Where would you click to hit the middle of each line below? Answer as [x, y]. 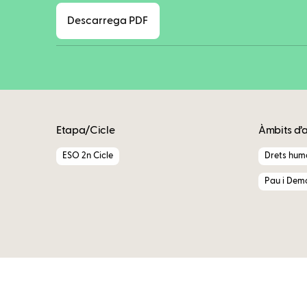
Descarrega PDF [108, 21]
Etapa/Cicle [86, 131]
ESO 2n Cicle [88, 156]
